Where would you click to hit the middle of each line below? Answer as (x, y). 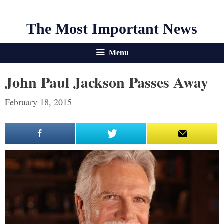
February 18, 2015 (38, 102)
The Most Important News (112, 29)
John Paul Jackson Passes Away (107, 82)
